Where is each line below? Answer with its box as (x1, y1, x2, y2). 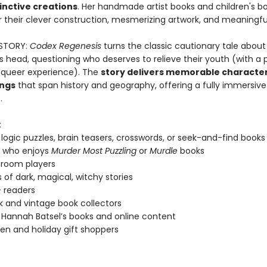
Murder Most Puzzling (51, 145, 139, 157)
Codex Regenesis (29, 40, 101, 52)
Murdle (149, 145, 178, 157)
